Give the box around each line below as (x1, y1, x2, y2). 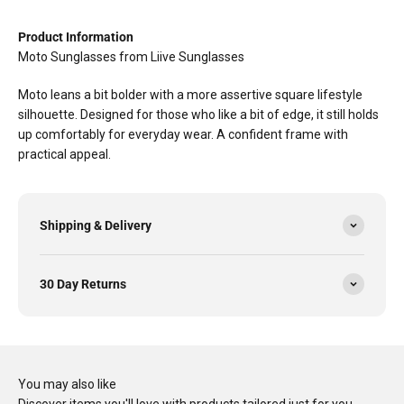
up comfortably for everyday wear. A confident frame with (18, 127, 348, 142)
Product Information (18, 30, 133, 44)
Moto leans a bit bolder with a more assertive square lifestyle (18, 87, 363, 102)
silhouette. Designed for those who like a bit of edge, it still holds (18, 107, 379, 122)
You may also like (18, 377, 116, 391)
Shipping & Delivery (40, 218, 151, 233)
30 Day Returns (40, 277, 126, 291)
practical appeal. (18, 147, 111, 161)
